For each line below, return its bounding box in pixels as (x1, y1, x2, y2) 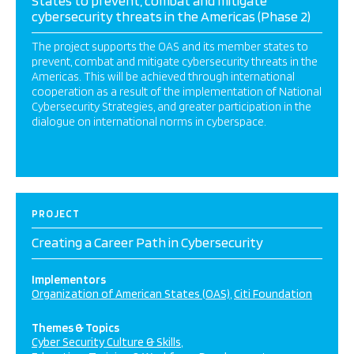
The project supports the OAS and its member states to (32, 40, 308, 54)
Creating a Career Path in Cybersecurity (32, 234, 263, 250)
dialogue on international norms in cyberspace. (32, 115, 266, 129)
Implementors (32, 273, 106, 287)
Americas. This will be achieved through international (32, 70, 295, 84)
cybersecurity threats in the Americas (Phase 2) (32, 8, 311, 24)
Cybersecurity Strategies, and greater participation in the (32, 100, 311, 114)
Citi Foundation (234, 287, 312, 301)
